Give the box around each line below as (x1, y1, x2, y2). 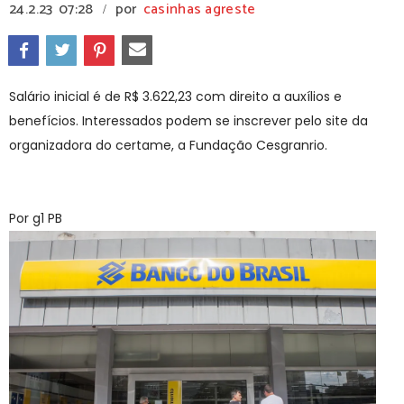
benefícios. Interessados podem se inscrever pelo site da (9, 112, 368, 130)
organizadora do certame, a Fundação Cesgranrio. (9, 136, 327, 154)
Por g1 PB (9, 209, 62, 227)
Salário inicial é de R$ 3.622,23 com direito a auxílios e (9, 87, 342, 106)
